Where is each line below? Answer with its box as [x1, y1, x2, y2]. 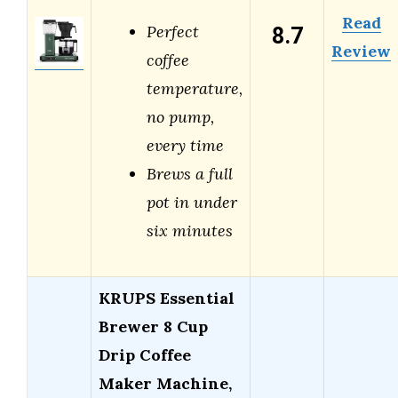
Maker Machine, [99, 373, 232, 394]
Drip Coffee [99, 345, 191, 366]
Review [331, 41, 391, 62]
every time [147, 135, 224, 156]
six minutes [147, 220, 233, 242]
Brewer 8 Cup [99, 316, 208, 338]
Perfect [147, 21, 199, 43]
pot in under [147, 192, 237, 213]
